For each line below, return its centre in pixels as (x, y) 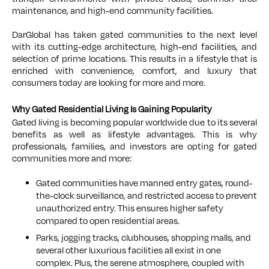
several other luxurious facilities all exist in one (128, 251)
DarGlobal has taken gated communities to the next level (134, 35)
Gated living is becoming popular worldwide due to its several (134, 123)
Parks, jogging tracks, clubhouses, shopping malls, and (144, 238)
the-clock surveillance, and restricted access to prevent (147, 196)
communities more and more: (72, 159)
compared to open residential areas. (108, 221)
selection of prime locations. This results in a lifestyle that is (134, 59)
